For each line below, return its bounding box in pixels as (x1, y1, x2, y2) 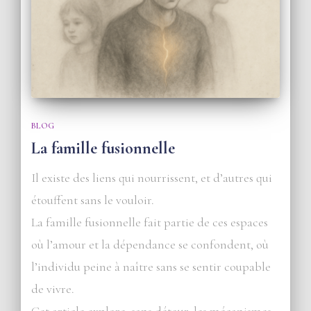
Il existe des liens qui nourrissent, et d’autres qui (31, 169, 272, 185)
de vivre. (31, 280, 74, 296)
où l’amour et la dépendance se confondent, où (31, 236, 269, 252)
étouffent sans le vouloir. (31, 192, 154, 208)
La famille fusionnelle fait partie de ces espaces (31, 214, 268, 230)
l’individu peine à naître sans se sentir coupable (31, 258, 271, 274)
